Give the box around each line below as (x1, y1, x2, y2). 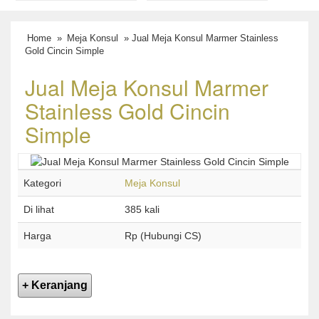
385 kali (125, 204, 159, 216)
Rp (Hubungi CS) (125, 230, 202, 242)
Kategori (23, 177, 61, 189)
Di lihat (23, 204, 54, 216)
